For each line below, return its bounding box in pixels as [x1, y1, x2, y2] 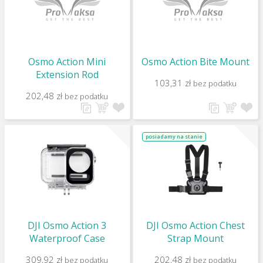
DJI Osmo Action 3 [28, 219, 107, 232]
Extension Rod [35, 68, 99, 81]
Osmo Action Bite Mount [141, 55, 249, 68]
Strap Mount [167, 232, 224, 245]
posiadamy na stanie [145, 133, 203, 140]
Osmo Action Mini [28, 55, 106, 68]
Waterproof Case [29, 232, 105, 245]
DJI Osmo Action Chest [146, 219, 245, 232]
